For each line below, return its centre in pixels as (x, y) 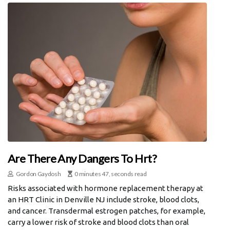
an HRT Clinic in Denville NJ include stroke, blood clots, (103, 200)
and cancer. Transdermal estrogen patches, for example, (107, 211)
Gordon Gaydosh (38, 174)
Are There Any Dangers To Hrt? (82, 159)
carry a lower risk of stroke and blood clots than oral (98, 222)
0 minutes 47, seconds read (111, 174)
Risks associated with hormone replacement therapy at (106, 188)
